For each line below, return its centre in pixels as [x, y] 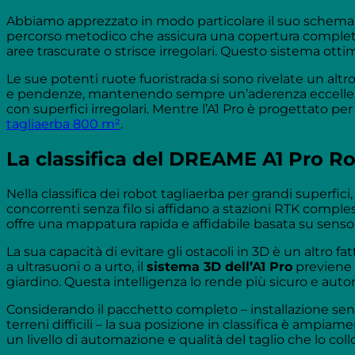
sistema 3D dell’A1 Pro [219, 266]
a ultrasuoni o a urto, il [76, 266]
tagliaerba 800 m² [63, 124]
